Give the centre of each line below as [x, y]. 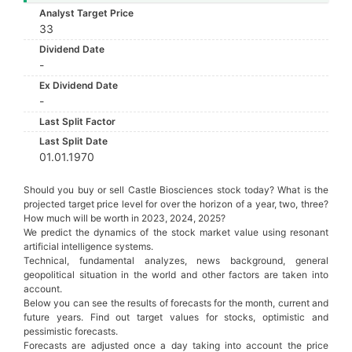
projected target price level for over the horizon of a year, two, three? [176, 204]
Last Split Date [73, 141]
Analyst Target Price [86, 13]
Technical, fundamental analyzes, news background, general [176, 260]
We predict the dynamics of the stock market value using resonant [176, 232]
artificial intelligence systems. [88, 246]
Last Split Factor [77, 121]
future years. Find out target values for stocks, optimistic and [176, 317]
